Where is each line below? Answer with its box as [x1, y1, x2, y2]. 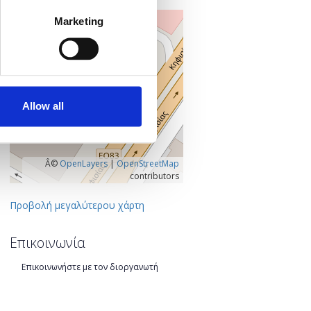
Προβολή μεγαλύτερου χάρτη [9, 198, 144, 212]
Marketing [54, 15, 103, 27]
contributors [129, 169, 179, 182]
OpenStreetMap [116, 157, 179, 169]
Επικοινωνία [9, 233, 85, 253]
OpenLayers [59, 157, 108, 169]
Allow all [22, 100, 65, 112]
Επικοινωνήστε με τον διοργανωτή [21, 260, 158, 273]
